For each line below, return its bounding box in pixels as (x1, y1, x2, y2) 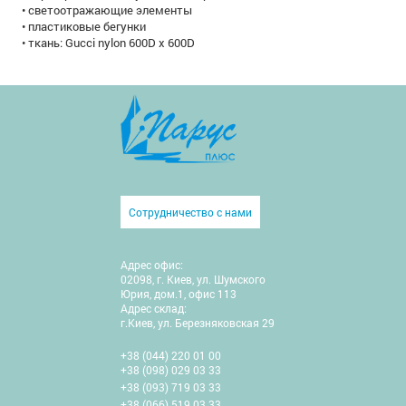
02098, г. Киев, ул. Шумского (121, 272, 266, 287)
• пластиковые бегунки (22, 18, 147, 35)
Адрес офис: (121, 257, 183, 273)
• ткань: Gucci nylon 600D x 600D (22, 34, 196, 52)
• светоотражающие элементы (22, 2, 193, 19)
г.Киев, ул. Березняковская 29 (121, 315, 275, 331)
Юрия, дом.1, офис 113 (121, 286, 237, 302)
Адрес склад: (121, 301, 187, 316)
